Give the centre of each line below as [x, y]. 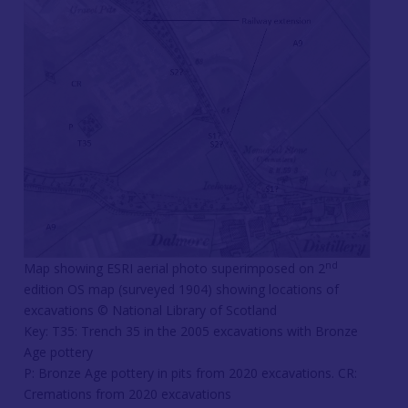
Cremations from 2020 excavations [127, 394]
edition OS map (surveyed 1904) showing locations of [181, 289]
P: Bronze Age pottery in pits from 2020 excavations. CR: [190, 373]
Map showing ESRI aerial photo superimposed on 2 [174, 268]
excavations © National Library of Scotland [150, 310]
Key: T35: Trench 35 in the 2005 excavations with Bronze [191, 331]
